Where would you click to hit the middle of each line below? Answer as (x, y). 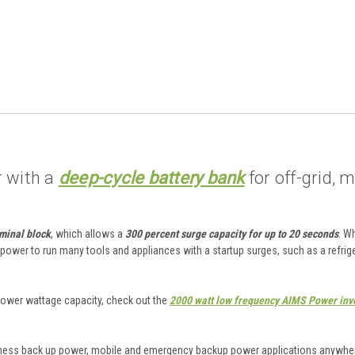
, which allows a (88, 233)
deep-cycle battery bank (151, 177)
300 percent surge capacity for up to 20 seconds (232, 233)
